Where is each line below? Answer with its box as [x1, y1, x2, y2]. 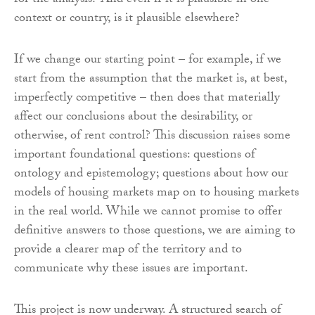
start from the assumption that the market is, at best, [14, 69, 287, 91]
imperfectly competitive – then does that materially [14, 88, 280, 110]
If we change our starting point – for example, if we [14, 50, 281, 72]
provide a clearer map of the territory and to [14, 240, 242, 262]
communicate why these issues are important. [14, 259, 248, 281]
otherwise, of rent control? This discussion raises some [14, 126, 290, 148]
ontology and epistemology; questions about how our [14, 164, 288, 186]
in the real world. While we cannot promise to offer [14, 202, 282, 224]
